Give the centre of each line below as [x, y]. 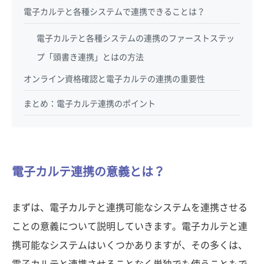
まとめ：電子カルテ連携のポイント [90, 103]
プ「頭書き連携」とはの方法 [90, 57]
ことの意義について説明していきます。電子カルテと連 [130, 226]
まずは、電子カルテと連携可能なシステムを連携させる [130, 207]
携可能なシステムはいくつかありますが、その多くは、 [130, 245]
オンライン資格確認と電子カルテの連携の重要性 [114, 79]
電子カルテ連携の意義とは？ [88, 171]
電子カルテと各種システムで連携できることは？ [114, 11]
